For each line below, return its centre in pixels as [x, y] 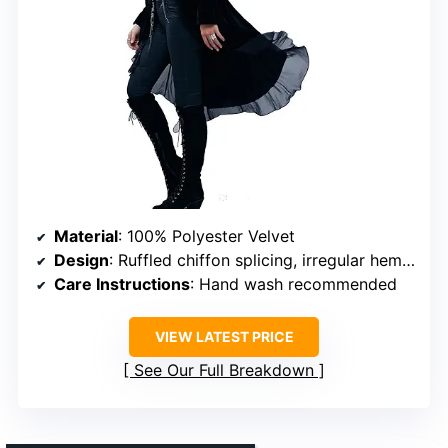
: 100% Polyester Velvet [206, 235]
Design [81, 259]
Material [86, 235]
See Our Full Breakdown [224, 369]
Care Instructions [122, 283]
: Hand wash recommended [293, 283]
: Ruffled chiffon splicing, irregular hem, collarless [255, 259]
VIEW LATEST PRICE [224, 336]
